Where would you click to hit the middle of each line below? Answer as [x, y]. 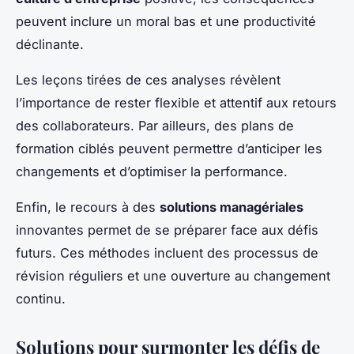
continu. [41, 299]
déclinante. [50, 45]
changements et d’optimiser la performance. [152, 172]
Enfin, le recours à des [88, 207]
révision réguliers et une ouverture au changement [173, 276]
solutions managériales [232, 207]
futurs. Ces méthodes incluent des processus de [167, 253]
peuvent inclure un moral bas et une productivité [166, 22]
